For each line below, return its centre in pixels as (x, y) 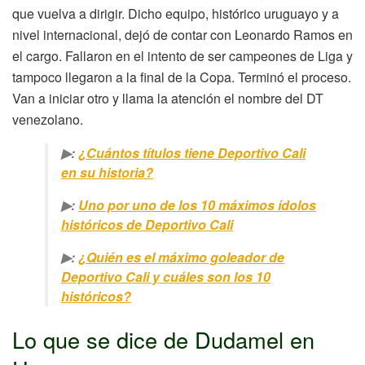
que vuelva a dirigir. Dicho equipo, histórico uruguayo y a (176, 14)
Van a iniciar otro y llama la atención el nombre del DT (168, 99)
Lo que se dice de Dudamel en (163, 339)
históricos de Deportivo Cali (147, 225)
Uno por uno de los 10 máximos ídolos (197, 205)
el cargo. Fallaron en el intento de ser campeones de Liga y (182, 56)
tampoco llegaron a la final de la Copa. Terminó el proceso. (182, 77)
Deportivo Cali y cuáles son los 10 (166, 277)
